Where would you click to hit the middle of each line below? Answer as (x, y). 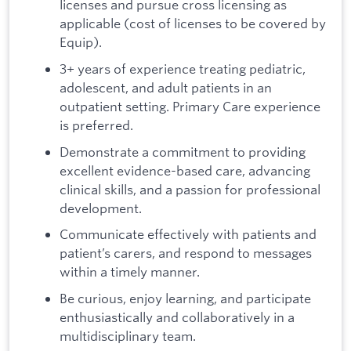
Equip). (81, 42)
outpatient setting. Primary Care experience (190, 107)
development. (101, 208)
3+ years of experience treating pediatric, (183, 69)
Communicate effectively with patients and (188, 234)
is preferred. (96, 125)
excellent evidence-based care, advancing (185, 170)
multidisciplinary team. (128, 335)
